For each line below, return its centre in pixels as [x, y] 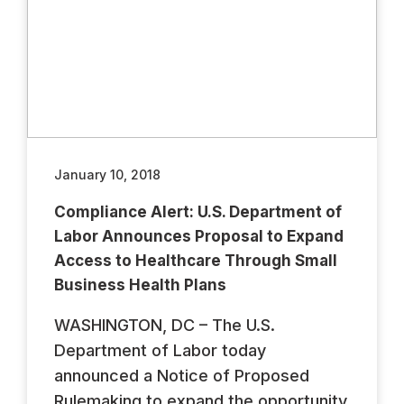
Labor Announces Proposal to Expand [199, 236]
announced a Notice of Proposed [182, 375]
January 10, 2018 [107, 174]
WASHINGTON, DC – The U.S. [165, 325]
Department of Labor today [160, 350]
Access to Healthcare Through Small [196, 260]
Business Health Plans [140, 285]
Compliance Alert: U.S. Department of [198, 211]
